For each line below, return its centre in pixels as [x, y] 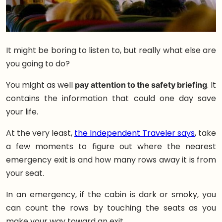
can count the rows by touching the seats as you [111, 208]
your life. [22, 111]
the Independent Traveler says [135, 133]
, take [205, 133]
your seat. [25, 173]
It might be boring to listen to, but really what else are [111, 50]
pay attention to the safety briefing [141, 85]
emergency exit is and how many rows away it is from [111, 160]
